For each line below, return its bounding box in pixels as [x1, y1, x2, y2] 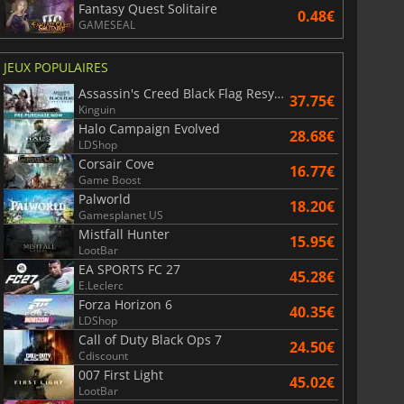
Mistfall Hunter [78, 225, 170, 243]
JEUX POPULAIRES [3, 58, 108, 76]
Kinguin [78, 101, 115, 117]
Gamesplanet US [78, 207, 163, 223]
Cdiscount [78, 347, 128, 363]
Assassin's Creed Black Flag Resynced [273, 84, 284, 102]
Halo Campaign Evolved [78, 119, 220, 137]
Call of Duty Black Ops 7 [78, 330, 222, 348]
